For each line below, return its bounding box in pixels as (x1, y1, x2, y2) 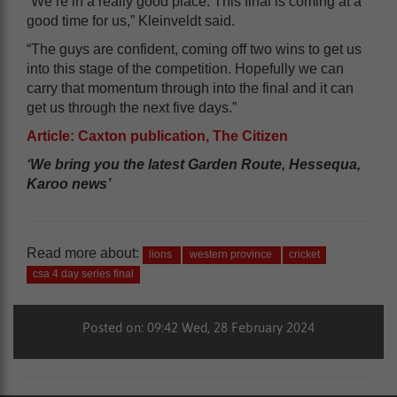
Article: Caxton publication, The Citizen (27, 128, 288, 144)
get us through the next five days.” (27, 99, 237, 115)
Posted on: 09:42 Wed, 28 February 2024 (82, 319, 315, 335)
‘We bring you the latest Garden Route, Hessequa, (27, 156, 361, 172)
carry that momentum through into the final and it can (27, 80, 354, 96)
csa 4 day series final (33, 267, 135, 280)
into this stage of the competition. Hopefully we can (27, 60, 344, 76)
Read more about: (27, 245, 139, 261)
